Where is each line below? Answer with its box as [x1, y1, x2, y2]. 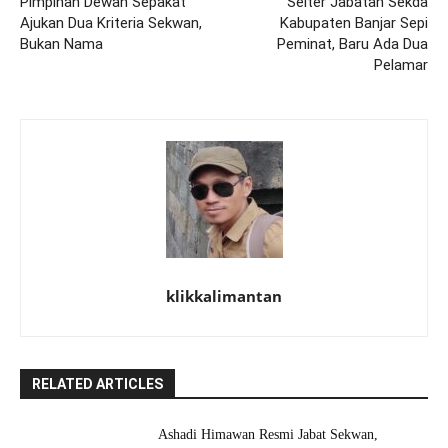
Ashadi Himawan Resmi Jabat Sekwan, [158, 426, 379, 442]
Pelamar [373, 55, 428, 74]
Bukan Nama [20, 34, 103, 53]
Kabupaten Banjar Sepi [279, 13, 428, 32]
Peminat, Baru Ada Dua [276, 34, 428, 53]
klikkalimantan [166, 285, 282, 306]
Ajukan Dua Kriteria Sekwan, [20, 13, 202, 32]
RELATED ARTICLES [32, 375, 163, 392]
